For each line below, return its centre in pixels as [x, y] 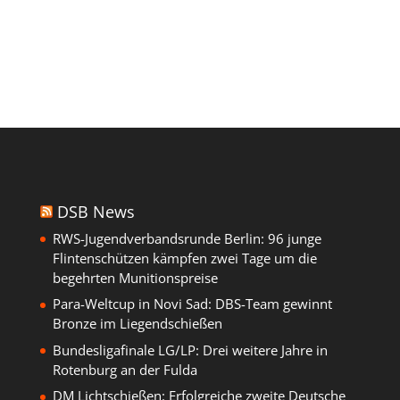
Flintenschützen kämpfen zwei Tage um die [184, 258]
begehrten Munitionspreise [135, 277]
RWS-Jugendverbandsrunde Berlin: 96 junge [187, 238]
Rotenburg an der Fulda [125, 369]
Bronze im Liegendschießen [137, 324]
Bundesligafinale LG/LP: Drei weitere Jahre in [190, 350]
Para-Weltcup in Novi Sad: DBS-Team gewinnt [192, 304]
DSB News [96, 211]
